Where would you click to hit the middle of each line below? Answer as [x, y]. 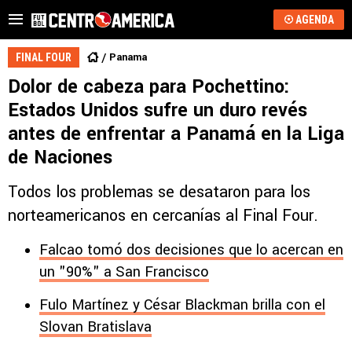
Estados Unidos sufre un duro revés [158, 110]
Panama [128, 57]
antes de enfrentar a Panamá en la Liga [176, 134]
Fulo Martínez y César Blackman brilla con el [182, 305]
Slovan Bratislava [95, 327]
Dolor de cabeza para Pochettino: [149, 87]
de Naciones [60, 158]
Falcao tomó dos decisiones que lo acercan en [191, 250]
